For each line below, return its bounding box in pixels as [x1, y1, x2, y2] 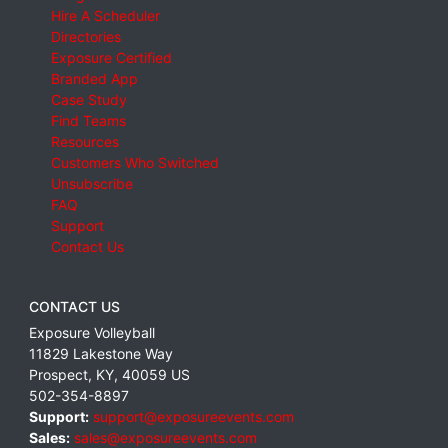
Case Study [50, 91, 127, 109]
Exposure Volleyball [29, 324, 155, 342]
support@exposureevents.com [93, 408, 294, 426]
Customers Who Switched [50, 154, 219, 172]
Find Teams [50, 112, 126, 130]
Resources [50, 133, 119, 151]
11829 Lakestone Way [29, 345, 173, 363]
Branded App [50, 70, 138, 88]
